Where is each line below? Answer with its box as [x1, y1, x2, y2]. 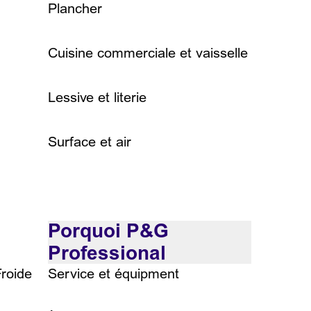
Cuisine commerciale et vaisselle [48, 44, 248, 62]
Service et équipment [48, 265, 179, 283]
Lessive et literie [48, 89, 146, 106]
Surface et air [48, 133, 131, 151]
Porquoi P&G [48, 219, 169, 244]
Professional [48, 242, 166, 266]
